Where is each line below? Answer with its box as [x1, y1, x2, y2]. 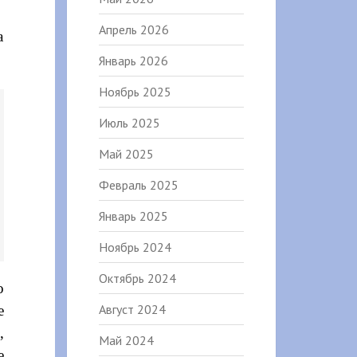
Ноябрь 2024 [98, 239, 171, 255]
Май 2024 [98, 332, 154, 348]
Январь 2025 [98, 208, 168, 224]
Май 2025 [98, 146, 154, 162]
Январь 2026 [98, 53, 168, 69]
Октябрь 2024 [98, 270, 176, 286]
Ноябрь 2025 [98, 84, 171, 100]
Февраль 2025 [98, 177, 178, 193]
